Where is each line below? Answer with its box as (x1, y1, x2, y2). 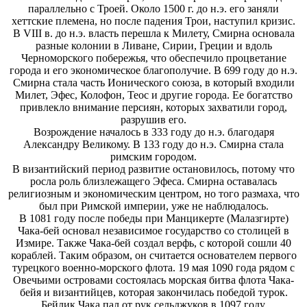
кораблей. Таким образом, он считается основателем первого (10, 249, 297, 262)
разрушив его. (121, 114, 186, 126)
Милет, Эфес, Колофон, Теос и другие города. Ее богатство (14, 89, 293, 101)
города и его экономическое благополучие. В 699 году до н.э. (10, 64, 297, 77)
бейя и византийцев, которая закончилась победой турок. (19, 286, 288, 299)
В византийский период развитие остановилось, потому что (12, 163, 295, 175)
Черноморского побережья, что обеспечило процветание (21, 52, 286, 64)
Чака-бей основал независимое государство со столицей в (18, 225, 289, 237)
